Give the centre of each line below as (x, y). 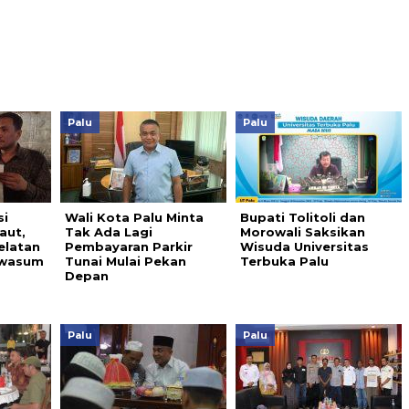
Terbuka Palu (284, 261)
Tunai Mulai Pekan (125, 261)
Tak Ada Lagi (108, 232)
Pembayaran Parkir (128, 246)
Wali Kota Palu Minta (134, 217)
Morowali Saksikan (302, 232)
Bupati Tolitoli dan (302, 217)
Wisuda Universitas (304, 246)
